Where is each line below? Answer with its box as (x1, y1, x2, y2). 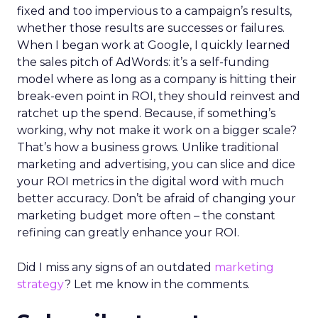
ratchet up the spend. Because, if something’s (17, 106, 275, 120)
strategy (17, 278, 65, 291)
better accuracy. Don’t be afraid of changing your (17, 192, 296, 205)
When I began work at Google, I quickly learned (17, 38, 290, 52)
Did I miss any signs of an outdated (17, 261, 214, 274)
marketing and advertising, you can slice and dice (17, 158, 295, 171)
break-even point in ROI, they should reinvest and (17, 89, 300, 103)
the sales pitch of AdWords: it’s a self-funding (17, 55, 270, 69)
